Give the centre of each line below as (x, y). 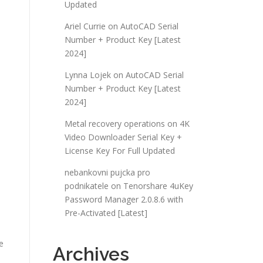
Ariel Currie (85, 26)
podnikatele (87, 186)
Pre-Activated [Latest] (106, 213)
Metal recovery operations (115, 124)
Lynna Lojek (88, 75)
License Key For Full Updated (120, 151)
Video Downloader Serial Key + (123, 137)
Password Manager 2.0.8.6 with (124, 199)
